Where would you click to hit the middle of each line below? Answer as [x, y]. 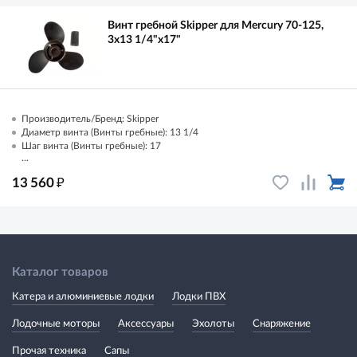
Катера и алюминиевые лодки [83, 296]
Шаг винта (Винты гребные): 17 [91, 145]
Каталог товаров [60, 272]
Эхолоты [213, 324]
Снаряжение [282, 324]
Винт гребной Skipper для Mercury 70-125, [216, 25]
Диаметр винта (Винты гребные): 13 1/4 [110, 132]
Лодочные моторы [56, 324]
